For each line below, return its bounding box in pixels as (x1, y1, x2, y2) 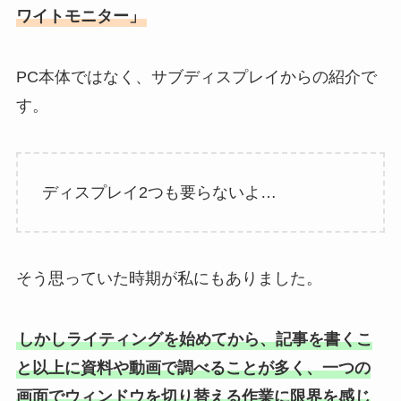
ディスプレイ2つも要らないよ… (41, 183, 277, 201)
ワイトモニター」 (15, 7, 145, 26)
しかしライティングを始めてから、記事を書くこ (17, 330, 372, 349)
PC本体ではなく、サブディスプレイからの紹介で (15, 68, 377, 87)
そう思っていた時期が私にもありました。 (15, 269, 322, 288)
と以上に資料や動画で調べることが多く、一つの (15, 359, 371, 378)
